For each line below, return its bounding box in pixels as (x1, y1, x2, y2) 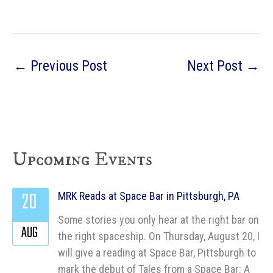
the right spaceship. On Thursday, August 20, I (58, 229, 260, 243)
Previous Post (27, 57, 107, 74)
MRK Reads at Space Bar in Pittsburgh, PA (58, 190, 239, 202)
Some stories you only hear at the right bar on (58, 213, 259, 226)
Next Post (187, 57, 246, 74)
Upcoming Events (12, 147, 152, 172)
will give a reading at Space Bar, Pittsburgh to (58, 246, 256, 259)
